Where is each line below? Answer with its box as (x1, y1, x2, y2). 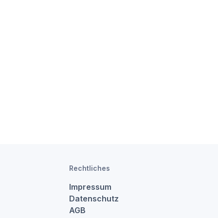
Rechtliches (69, 164, 110, 172)
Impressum (69, 182, 111, 192)
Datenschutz (69, 194, 119, 203)
